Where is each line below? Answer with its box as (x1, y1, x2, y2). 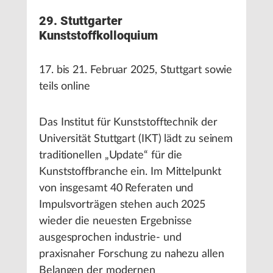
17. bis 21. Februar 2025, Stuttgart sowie (39, 65, 233, 76)
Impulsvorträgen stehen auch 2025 (39, 199, 206, 210)
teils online (39, 81, 90, 92)
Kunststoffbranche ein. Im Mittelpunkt (39, 166, 221, 177)
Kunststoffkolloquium (39, 28, 158, 43)
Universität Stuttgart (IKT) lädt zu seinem (39, 133, 233, 144)
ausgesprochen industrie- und (39, 232, 182, 243)
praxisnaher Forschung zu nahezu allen (39, 249, 224, 260)
